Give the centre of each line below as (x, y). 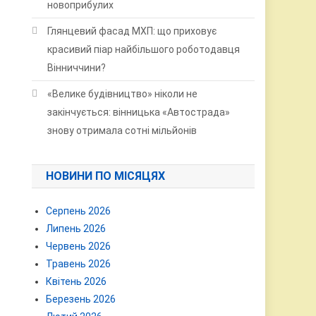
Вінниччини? (77, 68)
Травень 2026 (79, 264)
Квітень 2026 (77, 281)
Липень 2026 (76, 229)
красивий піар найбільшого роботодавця (144, 49)
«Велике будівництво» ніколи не (123, 94)
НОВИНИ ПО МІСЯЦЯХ (106, 176)
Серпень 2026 (79, 211)
